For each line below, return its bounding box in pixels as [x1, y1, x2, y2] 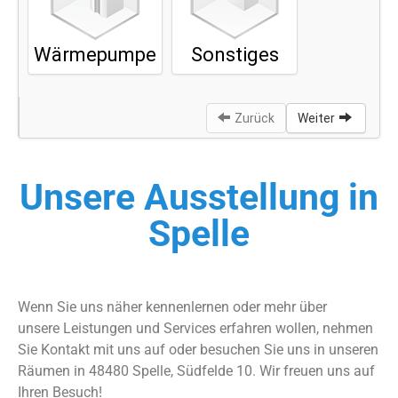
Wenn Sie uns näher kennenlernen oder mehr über [18, 298, 327, 316]
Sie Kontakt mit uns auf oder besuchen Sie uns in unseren [18, 341, 378, 359]
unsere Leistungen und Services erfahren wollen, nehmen [18, 320, 373, 338]
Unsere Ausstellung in [20, 176, 378, 219]
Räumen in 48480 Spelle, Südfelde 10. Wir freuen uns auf [18, 362, 375, 380]
